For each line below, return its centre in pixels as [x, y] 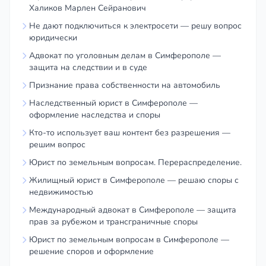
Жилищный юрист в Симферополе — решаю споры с [134, 180]
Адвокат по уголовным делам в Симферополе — [125, 56]
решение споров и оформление [91, 251]
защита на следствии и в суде [88, 67]
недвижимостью [61, 192]
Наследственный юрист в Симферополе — [113, 103]
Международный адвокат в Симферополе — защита [133, 210]
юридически [53, 38]
